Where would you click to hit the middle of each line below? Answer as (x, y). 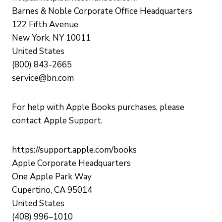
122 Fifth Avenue (45, 25)
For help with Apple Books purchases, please (98, 107)
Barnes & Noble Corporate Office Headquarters (102, 11)
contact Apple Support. (57, 121)
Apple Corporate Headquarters (71, 163)
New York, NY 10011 (51, 38)
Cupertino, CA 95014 (52, 190)
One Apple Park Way (52, 177)
